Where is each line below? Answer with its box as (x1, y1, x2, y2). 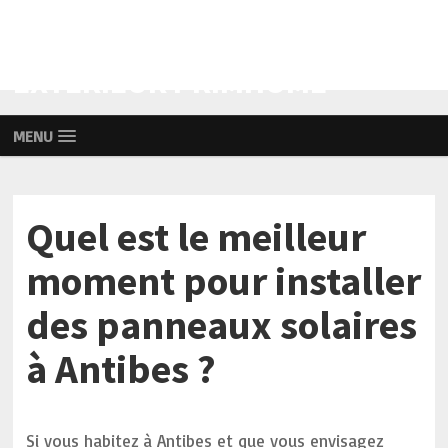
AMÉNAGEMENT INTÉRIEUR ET (13, 27, 426, 67)
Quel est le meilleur (26, 212, 367, 262)
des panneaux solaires (26, 300, 418, 350)
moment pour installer (26, 256, 422, 306)
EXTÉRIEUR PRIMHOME (13, 62, 328, 102)
